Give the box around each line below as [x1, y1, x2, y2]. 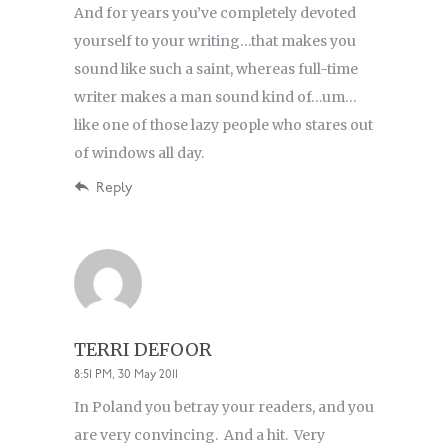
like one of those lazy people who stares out [74, 116, 373, 135]
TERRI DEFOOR [74, 338, 212, 362]
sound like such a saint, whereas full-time [74, 60, 358, 79]
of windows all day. [74, 144, 207, 163]
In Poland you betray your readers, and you [74, 398, 374, 417]
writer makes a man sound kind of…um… [74, 88, 357, 107]
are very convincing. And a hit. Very [74, 426, 325, 445]
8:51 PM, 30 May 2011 [74, 369, 178, 382]
